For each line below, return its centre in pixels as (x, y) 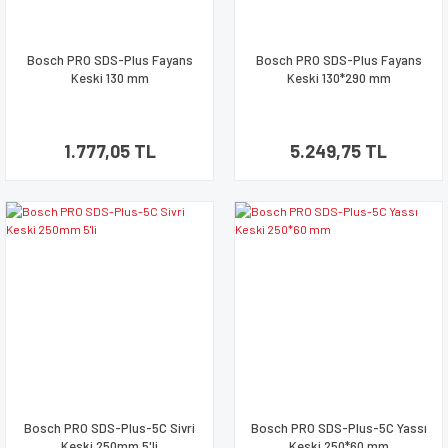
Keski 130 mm (109, 78)
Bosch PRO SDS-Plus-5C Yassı (338, 428)
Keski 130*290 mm (338, 78)
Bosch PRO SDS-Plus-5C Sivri (109, 428)
